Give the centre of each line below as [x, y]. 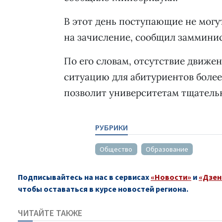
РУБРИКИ [111, 127]
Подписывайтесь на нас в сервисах [84, 177]
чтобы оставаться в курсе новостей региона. [103, 189]
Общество [116, 149]
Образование [167, 149]
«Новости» [171, 177]
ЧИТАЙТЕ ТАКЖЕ [50, 213]
